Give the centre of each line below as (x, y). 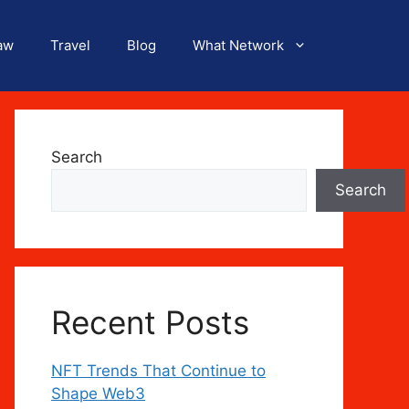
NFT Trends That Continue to (158, 371)
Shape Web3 (98, 393)
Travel (70, 45)
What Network (238, 45)
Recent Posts (150, 322)
